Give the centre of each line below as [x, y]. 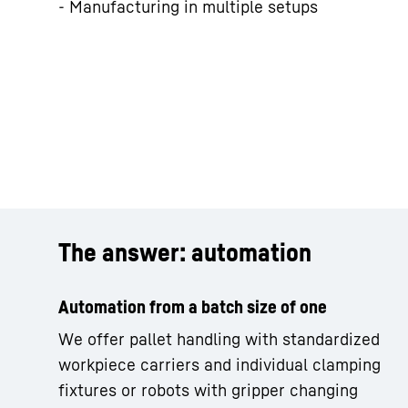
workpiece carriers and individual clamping [219, 365]
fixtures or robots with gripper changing [208, 390]
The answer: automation [185, 252]
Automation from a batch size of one [193, 307]
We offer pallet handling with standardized [219, 339]
